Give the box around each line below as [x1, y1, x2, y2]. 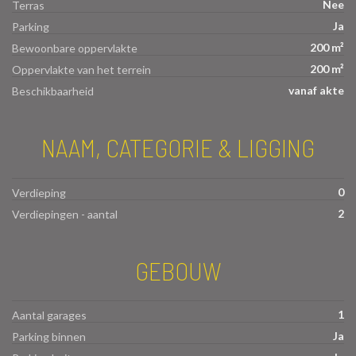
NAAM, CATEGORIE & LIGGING [41, 131, 315, 162]
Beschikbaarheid [12, 83, 94, 98]
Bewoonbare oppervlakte [12, 41, 137, 55]
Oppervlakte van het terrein [12, 62, 151, 76]
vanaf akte [288, 83, 344, 97]
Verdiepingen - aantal [12, 207, 118, 221]
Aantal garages [12, 308, 87, 323]
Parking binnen [12, 330, 86, 344]
